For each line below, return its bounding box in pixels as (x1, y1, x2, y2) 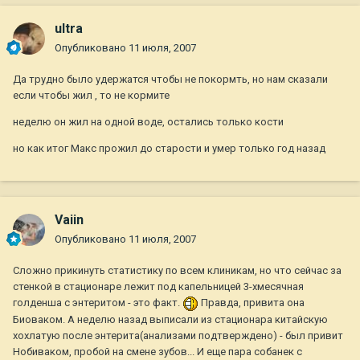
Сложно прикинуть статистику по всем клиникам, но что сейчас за (13, 264, 342, 277)
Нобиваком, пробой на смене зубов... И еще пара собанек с (13, 345, 302, 358)
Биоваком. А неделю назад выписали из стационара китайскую (13, 313, 328, 325)
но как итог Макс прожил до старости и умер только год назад (13, 142, 325, 155)
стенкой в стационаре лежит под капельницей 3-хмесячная (13, 280, 304, 293)
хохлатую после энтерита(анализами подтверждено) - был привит (13, 329, 343, 342)
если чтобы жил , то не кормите (13, 89, 170, 102)
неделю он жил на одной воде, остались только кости (13, 116, 284, 129)
